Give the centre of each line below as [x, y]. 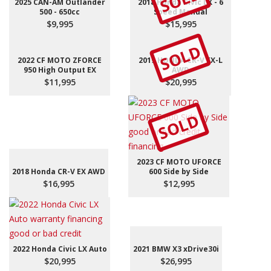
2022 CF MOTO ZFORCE [60, 60]
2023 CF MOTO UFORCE [179, 162]
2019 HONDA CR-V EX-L [181, 60]
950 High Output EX [60, 70]
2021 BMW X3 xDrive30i [176, 249]
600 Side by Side [179, 171]
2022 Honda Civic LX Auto [60, 249]
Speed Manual [181, 12]
